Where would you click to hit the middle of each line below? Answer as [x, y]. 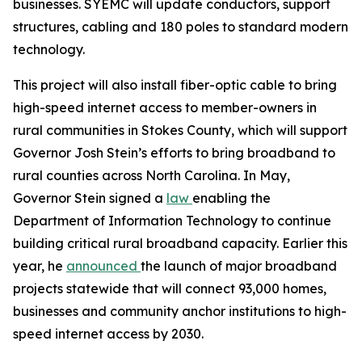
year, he [40, 266]
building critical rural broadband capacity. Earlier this [180, 243]
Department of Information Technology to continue [172, 221]
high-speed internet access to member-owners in [165, 107]
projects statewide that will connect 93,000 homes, [170, 288]
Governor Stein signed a [90, 198]
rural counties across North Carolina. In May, [152, 175]
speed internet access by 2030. [108, 334]
